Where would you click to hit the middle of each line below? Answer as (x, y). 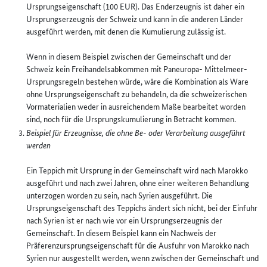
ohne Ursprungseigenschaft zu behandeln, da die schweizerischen (136, 94)
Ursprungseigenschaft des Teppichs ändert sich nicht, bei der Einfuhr (142, 207)
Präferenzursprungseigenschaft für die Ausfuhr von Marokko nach (138, 245)
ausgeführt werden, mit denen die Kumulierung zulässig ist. (126, 31)
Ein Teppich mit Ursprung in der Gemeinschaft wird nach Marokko (137, 170)
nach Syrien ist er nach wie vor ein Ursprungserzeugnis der (124, 220)
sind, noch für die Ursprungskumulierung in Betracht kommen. (131, 119)
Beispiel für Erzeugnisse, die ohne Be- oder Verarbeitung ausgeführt (136, 132)
